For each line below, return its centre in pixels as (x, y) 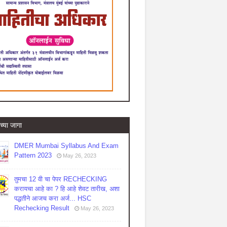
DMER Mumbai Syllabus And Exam (66, 146)
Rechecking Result (42, 208)
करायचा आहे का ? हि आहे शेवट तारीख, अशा (67, 189)
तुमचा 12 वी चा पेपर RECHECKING (61, 179)
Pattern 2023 (33, 155)
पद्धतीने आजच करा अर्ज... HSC (53, 198)
